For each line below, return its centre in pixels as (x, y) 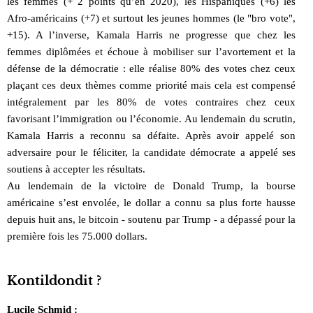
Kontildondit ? (54, 281)
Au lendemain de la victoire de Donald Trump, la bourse (151, 185)
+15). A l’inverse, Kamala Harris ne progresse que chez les (151, 35)
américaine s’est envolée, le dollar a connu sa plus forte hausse (151, 202)
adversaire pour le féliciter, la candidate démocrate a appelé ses (151, 152)
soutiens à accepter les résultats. (76, 169)
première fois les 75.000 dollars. (77, 236)
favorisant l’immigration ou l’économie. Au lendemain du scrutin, (151, 118)
